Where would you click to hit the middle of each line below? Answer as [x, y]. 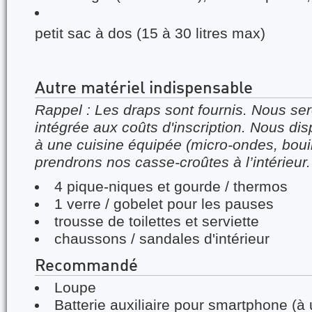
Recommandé [86, 267]
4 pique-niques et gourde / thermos [171, 187]
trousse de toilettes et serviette [157, 221]
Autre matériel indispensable [144, 89]
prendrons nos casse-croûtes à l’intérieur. [173, 162]
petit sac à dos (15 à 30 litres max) [150, 33]
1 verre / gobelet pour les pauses [164, 204]
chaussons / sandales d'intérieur [162, 239]
